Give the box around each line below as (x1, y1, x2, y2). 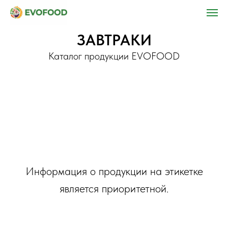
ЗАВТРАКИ (76, 31, 152, 49)
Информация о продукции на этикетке (25, 164, 203, 178)
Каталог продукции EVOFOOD (48, 50, 180, 62)
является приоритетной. (60, 182, 168, 195)
